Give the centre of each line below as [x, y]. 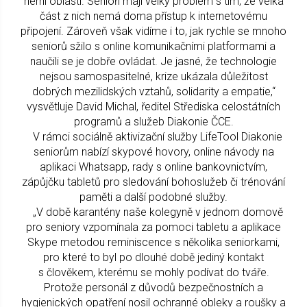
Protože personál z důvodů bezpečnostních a [153, 288]
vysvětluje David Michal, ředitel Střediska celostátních [153, 107]
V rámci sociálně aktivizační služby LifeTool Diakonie [153, 137]
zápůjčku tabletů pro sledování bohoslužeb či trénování [153, 182]
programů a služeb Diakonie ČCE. [153, 122]
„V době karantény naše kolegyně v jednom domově [153, 212]
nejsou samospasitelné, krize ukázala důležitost [153, 77]
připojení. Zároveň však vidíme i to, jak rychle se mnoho [153, 32]
